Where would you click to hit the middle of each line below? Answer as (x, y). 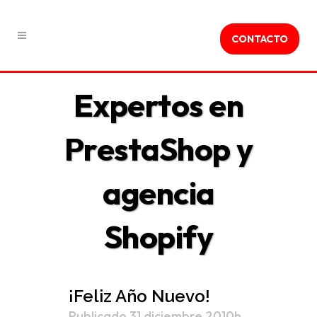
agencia (158, 193)
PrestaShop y (158, 149)
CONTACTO (260, 39)
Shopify (158, 237)
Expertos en (158, 105)
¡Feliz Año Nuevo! (139, 296)
